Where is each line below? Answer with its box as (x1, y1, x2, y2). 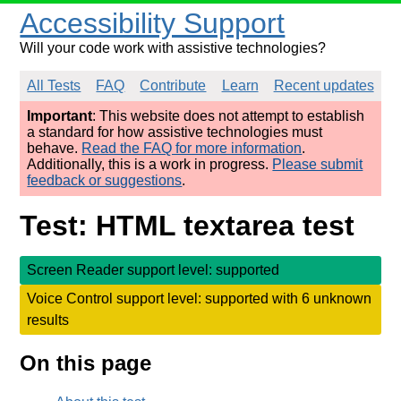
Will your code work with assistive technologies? (20, 40, 327, 55)
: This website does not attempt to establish (92, 108, 365, 124)
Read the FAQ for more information (81, 141, 303, 156)
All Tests (27, 78, 81, 93)
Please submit (272, 157, 363, 172)
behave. (27, 141, 82, 156)
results (27, 311, 70, 328)
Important (27, 108, 93, 124)
